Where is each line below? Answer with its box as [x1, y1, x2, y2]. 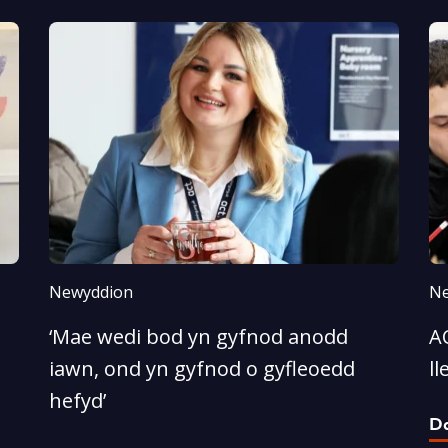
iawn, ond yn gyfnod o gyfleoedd [49, 354, 355, 382]
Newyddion [49, 280, 133, 303]
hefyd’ [49, 386, 106, 414]
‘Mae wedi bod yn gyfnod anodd [49, 322, 348, 350]
